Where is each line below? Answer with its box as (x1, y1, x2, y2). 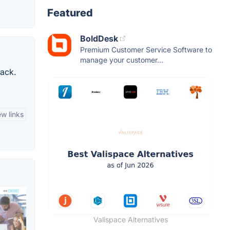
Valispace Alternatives (93, 215, 168, 224)
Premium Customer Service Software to (80, 45, 212, 54)
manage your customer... (80, 55, 163, 64)
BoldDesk (80, 33, 118, 44)
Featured (47, 6, 93, 19)
